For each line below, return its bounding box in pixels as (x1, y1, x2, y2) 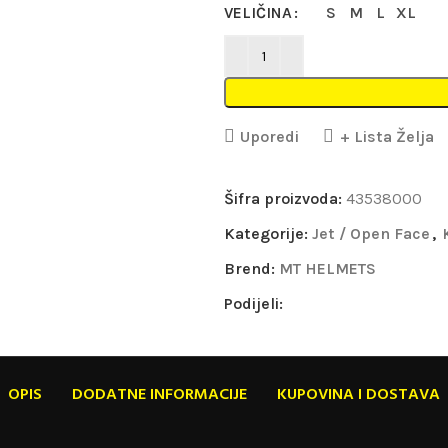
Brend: (224, 259, 279, 278)
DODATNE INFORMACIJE (72, 382, 247, 408)
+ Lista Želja (339, 126, 434, 146)
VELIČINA (224, 3, 292, 22)
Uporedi (240, 126, 300, 146)
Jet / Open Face (312, 224, 430, 243)
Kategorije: (224, 224, 308, 243)
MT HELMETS (279, 259, 376, 278)
